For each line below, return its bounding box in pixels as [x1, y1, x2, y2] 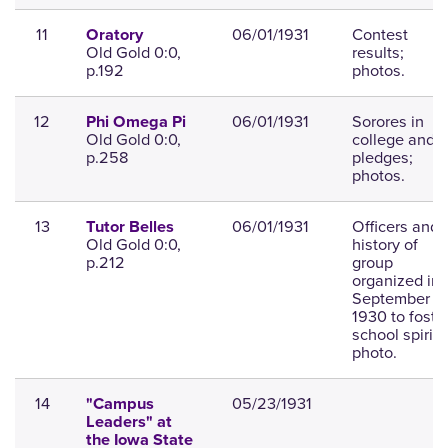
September [351, 286, 430, 312]
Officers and [351, 214, 439, 240]
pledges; [351, 145, 413, 171]
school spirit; [351, 322, 442, 348]
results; [351, 40, 404, 66]
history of [351, 232, 418, 258]
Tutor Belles [85, 217, 174, 238]
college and [351, 127, 435, 153]
